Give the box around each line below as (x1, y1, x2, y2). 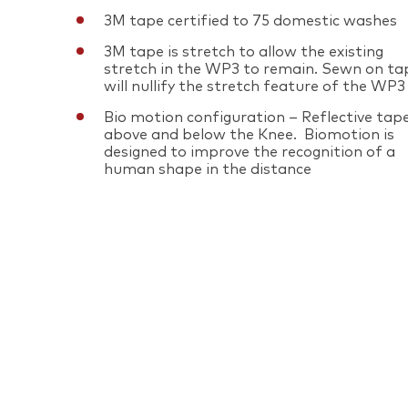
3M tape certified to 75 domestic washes (104, 14, 397, 28)
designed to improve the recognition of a (104, 145, 395, 159)
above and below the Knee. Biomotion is (104, 127, 394, 142)
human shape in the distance (104, 162, 311, 177)
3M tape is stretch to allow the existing (104, 45, 383, 59)
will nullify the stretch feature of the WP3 (104, 79, 405, 94)
